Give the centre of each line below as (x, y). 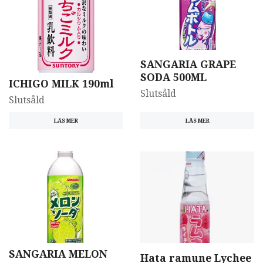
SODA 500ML (173, 77)
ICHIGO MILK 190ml (61, 84)
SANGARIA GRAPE (188, 64)
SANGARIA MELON (58, 254)
